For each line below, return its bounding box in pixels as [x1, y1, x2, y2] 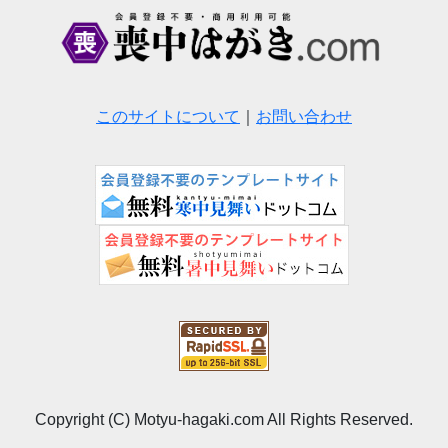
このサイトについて [96, 107, 240, 125]
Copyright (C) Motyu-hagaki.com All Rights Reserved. [35, 410, 413, 428]
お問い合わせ [256, 107, 352, 125]
